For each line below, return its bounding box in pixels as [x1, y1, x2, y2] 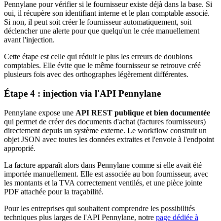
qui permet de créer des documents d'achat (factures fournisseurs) [4, 117, 206, 126]
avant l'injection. [4, 36, 55, 44]
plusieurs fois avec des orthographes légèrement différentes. [4, 70, 188, 79]
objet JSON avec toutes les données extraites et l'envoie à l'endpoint [4, 135, 214, 144]
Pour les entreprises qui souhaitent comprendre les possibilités [4, 204, 195, 213]
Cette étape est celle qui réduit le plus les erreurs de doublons [4, 52, 192, 61]
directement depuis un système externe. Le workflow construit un [4, 126, 207, 135]
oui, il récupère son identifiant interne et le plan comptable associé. [4, 9, 210, 18]
